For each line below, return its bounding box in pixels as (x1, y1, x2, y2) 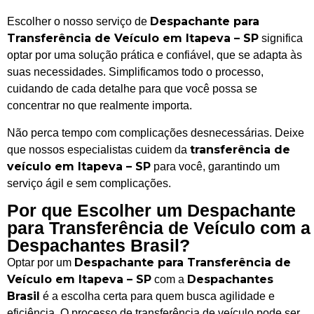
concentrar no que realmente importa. (7, 100, 192, 112)
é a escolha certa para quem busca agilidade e (40, 289, 275, 302)
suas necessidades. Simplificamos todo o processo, (7, 66, 264, 78)
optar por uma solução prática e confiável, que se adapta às (7, 49, 302, 62)
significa (259, 32, 303, 45)
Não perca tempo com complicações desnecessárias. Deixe (7, 126, 304, 139)
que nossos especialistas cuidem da (7, 143, 190, 156)
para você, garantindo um (151, 160, 280, 172)
